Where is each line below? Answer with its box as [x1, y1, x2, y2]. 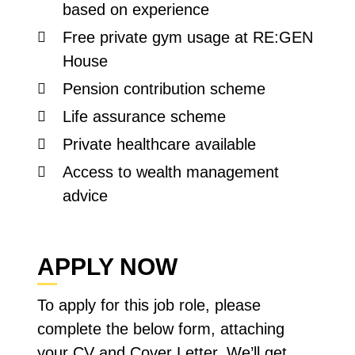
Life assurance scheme [63, 108, 227, 125]
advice [63, 187, 109, 204]
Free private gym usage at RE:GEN [63, 29, 314, 46]
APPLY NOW [37, 254, 178, 280]
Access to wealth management [63, 163, 280, 181]
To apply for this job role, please [37, 296, 261, 314]
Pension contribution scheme [63, 80, 266, 97]
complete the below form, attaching [37, 320, 285, 338]
